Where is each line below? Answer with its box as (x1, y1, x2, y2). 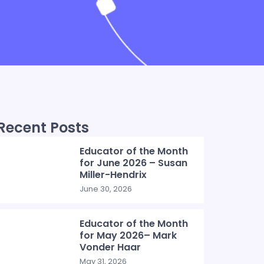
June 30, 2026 (80, 183, 133, 194)
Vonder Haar (80, 240, 141, 254)
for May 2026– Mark (80, 229, 177, 242)
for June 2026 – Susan (80, 156, 188, 170)
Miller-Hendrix (80, 168, 147, 181)
